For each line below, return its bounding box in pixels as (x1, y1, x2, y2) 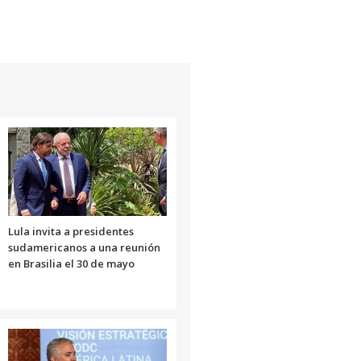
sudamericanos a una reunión (7, 239, 160, 255)
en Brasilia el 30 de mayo (7, 255, 135, 271)
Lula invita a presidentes (7, 223, 134, 239)
